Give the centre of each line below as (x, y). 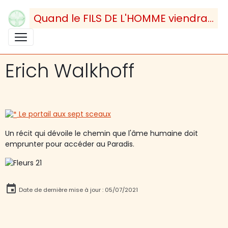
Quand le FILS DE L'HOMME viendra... (123, 18)
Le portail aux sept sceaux (64, 114)
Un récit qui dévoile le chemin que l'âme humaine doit (102, 133)
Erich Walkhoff (70, 71)
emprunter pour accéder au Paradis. (70, 144)
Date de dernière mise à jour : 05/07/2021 (78, 190)
